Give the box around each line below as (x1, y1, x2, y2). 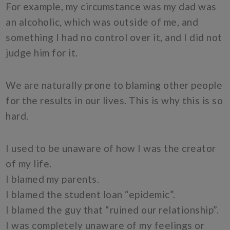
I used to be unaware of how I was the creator (6, 142, 216, 155)
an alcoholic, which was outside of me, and (6, 15, 199, 28)
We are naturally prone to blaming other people (6, 79, 223, 91)
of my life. (6, 158, 54, 170)
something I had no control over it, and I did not (6, 31, 222, 43)
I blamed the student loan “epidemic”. (6, 188, 178, 201)
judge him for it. (6, 46, 78, 59)
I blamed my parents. (6, 173, 102, 185)
